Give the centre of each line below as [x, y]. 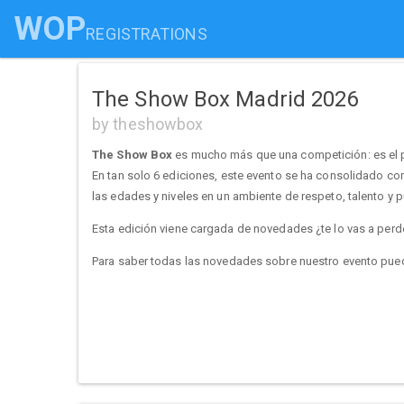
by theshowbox [148, 124]
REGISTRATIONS [147, 33]
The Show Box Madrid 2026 [225, 99]
